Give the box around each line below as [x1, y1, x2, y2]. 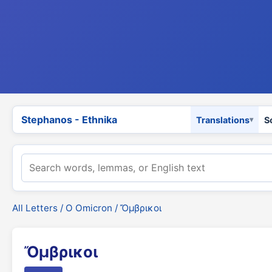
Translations [196, 114, 250, 125]
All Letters [12, 202, 58, 214]
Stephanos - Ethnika [21, 113, 117, 126]
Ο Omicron [66, 202, 112, 214]
